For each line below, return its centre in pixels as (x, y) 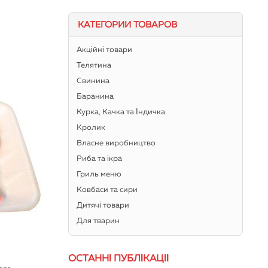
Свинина (93, 81)
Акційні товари (105, 50)
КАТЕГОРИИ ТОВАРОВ (128, 25)
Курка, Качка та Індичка (121, 112)
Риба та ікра (100, 159)
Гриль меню (99, 175)
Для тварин (98, 221)
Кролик (91, 128)
